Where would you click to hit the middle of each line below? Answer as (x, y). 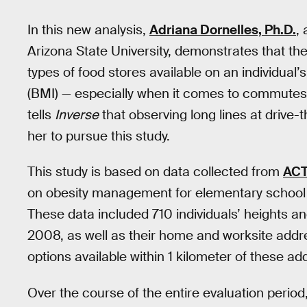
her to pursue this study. (99, 136)
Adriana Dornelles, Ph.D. (223, 29)
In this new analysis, (88, 29)
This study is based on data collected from (155, 172)
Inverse (77, 114)
